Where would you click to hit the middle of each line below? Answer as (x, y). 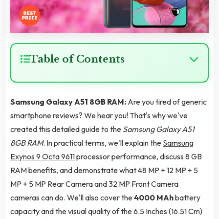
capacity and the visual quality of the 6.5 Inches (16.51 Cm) (106, 211)
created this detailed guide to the (66, 129)
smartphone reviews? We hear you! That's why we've (99, 116)
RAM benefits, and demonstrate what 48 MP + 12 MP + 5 (104, 170)
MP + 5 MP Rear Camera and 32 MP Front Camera (94, 184)
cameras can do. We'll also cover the (72, 198)
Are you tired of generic (167, 102)
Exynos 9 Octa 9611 (43, 157)
